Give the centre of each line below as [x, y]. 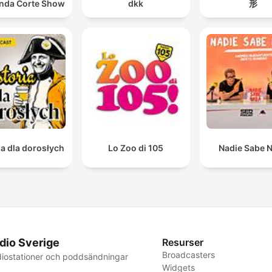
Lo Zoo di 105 [136, 148]
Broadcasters [189, 254]
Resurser [183, 242]
